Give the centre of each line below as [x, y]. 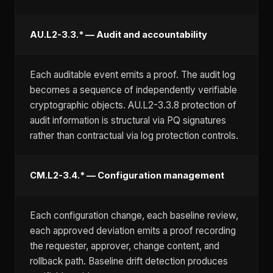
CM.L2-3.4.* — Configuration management [127, 175]
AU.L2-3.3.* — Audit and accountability [119, 35]
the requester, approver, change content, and [125, 246]
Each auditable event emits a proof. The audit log [133, 75]
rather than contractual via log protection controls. [134, 136]
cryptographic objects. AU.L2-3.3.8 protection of [133, 105]
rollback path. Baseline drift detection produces [129, 261]
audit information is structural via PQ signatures [128, 120]
